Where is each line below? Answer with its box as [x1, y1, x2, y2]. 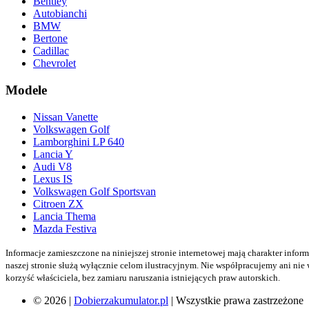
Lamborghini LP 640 [33, 135, 124, 148]
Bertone [33, 32, 68, 45]
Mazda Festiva [33, 222, 97, 235]
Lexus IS [33, 172, 72, 185]
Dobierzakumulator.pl [74, 294, 168, 306]
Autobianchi [33, 8, 87, 20]
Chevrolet [33, 57, 76, 70]
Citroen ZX [33, 197, 83, 210]
